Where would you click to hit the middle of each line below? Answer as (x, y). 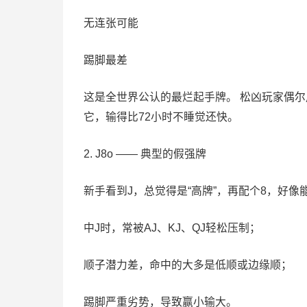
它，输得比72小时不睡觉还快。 (161, 116)
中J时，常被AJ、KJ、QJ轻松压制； (172, 228)
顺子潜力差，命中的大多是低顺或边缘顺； (188, 265)
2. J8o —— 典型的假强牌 (145, 153)
